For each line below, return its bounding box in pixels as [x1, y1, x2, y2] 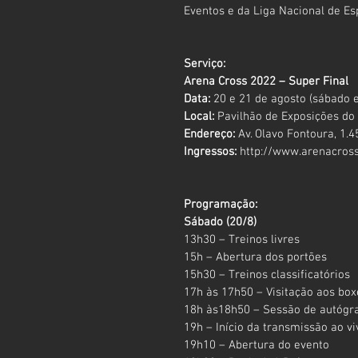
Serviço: [184, 56, 225, 71]
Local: [184, 109, 214, 124]
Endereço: [184, 126, 235, 141]
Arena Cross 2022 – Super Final [184, 74, 348, 89]
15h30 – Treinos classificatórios [184, 267, 350, 282]
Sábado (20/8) [184, 214, 257, 229]
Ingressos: [184, 144, 237, 159]
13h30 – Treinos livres [184, 232, 300, 247]
